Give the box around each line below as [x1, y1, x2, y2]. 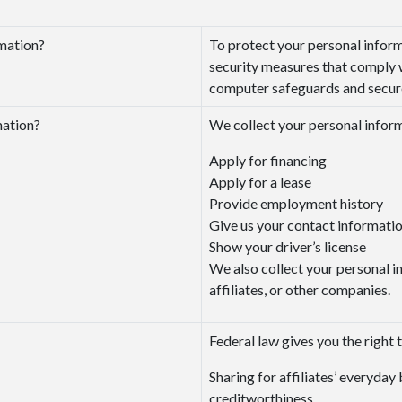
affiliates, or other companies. [209, 281, 390, 299]
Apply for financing [209, 152, 327, 170]
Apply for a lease [209, 173, 311, 191]
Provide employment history [209, 195, 383, 213]
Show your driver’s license [209, 238, 366, 256]
